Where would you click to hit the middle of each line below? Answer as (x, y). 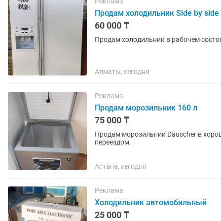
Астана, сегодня (121, 166)
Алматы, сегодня (122, 72)
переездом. (113, 142)
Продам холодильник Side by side (157, 13)
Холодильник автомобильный (151, 203)
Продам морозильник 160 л (146, 108)
